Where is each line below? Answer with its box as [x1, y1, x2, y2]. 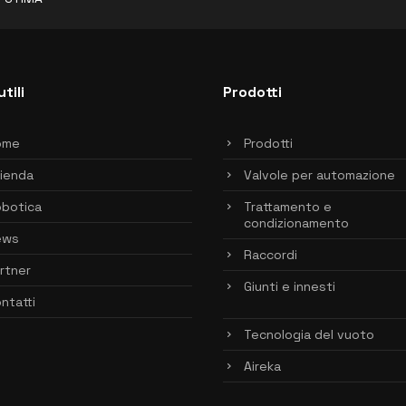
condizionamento [244, 215, 349, 232]
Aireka [244, 358, 281, 375]
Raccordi [244, 246, 297, 264]
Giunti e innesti [244, 278, 335, 295]
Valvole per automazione [244, 167, 395, 184]
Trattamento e [244, 198, 332, 216]
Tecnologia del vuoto [244, 326, 374, 343]
